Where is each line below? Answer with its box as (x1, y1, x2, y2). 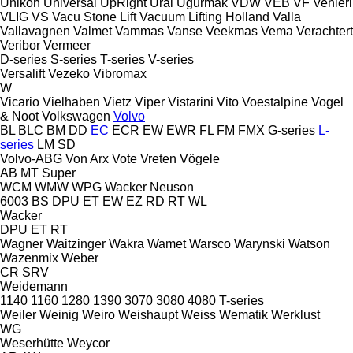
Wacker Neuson (105, 180, 194, 194)
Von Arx (65, 151, 109, 165)
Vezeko (48, 66, 90, 80)
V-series (148, 52, 194, 66)
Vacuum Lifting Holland (139, 9, 269, 24)
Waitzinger (46, 236, 106, 251)
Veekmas (206, 24, 258, 38)
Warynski (234, 236, 285, 251)
